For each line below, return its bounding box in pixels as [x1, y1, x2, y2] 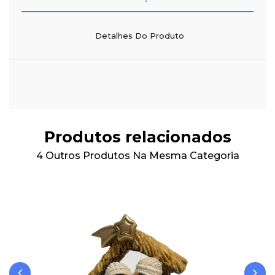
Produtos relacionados [44, 128, 231, 146]
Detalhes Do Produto [95, 31, 184, 41]
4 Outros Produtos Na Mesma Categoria [36, 150, 239, 161]
